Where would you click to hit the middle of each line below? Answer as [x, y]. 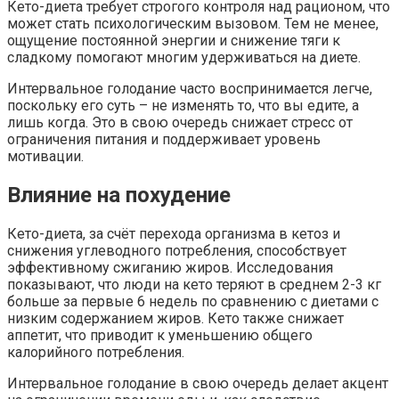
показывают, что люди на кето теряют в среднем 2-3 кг [194, 285]
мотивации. [45, 157]
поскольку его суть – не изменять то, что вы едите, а [183, 106]
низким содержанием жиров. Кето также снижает [175, 319]
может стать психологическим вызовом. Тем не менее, [193, 24]
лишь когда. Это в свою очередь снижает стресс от [180, 123]
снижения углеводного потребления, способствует [177, 251]
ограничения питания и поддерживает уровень [164, 140]
